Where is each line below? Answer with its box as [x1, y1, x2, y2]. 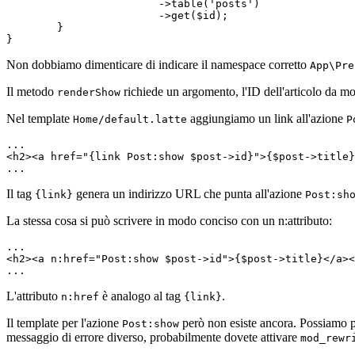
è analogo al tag [99, 288, 184, 303]
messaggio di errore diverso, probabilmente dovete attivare [6, 330, 300, 344]
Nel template [6, 111, 73, 125]
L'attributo [6, 288, 61, 303]
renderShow [57, 86, 120, 98]
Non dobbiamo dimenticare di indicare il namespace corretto [6, 57, 310, 71]
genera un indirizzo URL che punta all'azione [73, 186, 305, 200]
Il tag [6, 186, 35, 200]
